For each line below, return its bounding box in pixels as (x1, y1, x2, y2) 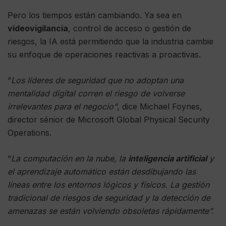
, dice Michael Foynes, (117, 101, 202, 112)
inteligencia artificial (128, 153, 207, 164)
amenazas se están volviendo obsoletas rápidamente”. (8, 206, 214, 216)
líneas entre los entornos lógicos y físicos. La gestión (8, 180, 209, 190)
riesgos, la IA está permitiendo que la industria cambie (8, 36, 213, 47)
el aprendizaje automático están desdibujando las (8, 166, 196, 177)
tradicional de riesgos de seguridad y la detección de (8, 193, 210, 203)
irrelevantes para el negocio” (8, 101, 117, 112)
